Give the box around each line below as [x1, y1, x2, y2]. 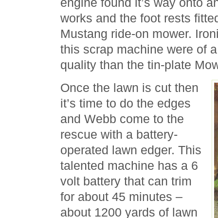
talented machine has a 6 [60, 159, 198, 172]
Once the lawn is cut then [60, 81, 199, 94]
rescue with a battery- [60, 127, 178, 141]
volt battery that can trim [60, 174, 192, 188]
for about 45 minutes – [60, 190, 182, 203]
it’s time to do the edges [60, 96, 191, 110]
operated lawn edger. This [60, 143, 201, 157]
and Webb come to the [60, 112, 184, 126]
